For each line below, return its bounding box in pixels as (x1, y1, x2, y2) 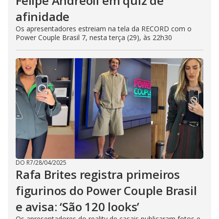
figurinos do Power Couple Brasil (16, 182, 197, 199)
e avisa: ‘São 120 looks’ (16, 198, 140, 215)
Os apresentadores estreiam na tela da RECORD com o (16, 24, 192, 34)
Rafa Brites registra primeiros (16, 166, 180, 183)
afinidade (16, 8, 70, 25)
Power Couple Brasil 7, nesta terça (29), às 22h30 (16, 33, 172, 43)
